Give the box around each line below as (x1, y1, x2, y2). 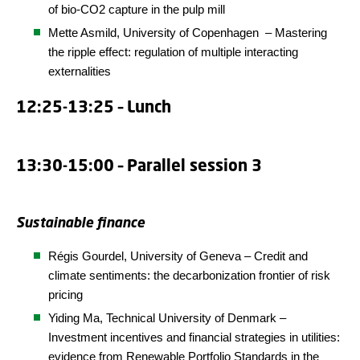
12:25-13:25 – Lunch (16, 96, 171, 117)
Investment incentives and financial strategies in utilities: (48, 330, 340, 344)
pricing (48, 288, 83, 301)
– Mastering (262, 26, 327, 39)
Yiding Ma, (48, 311, 106, 325)
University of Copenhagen (123, 26, 262, 39)
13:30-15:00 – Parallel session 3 (16, 155, 262, 175)
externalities (48, 64, 111, 78)
